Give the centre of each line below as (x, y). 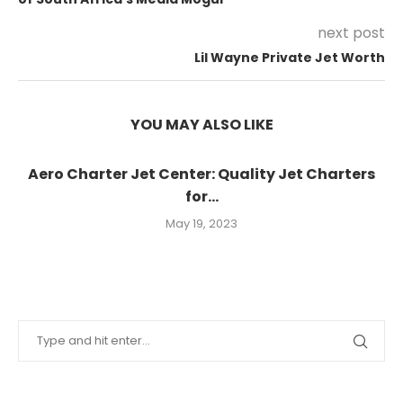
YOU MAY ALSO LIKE (201, 125)
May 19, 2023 (201, 224)
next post (351, 33)
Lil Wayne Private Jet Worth (290, 58)
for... (201, 197)
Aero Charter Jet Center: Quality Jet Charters (201, 174)
